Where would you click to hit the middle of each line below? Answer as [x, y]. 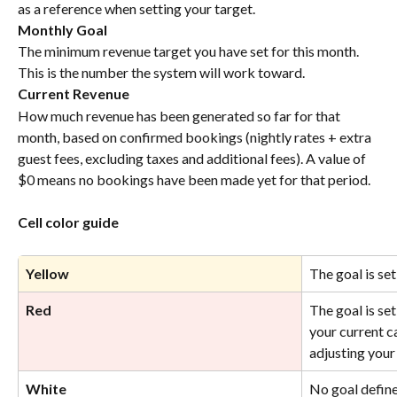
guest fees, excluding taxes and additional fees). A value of [193, 158]
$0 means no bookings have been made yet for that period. [194, 179]
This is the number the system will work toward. [161, 73]
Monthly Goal [62, 29]
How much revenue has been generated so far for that [180, 115]
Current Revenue [74, 94]
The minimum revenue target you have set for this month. [190, 51]
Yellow [47, 273]
